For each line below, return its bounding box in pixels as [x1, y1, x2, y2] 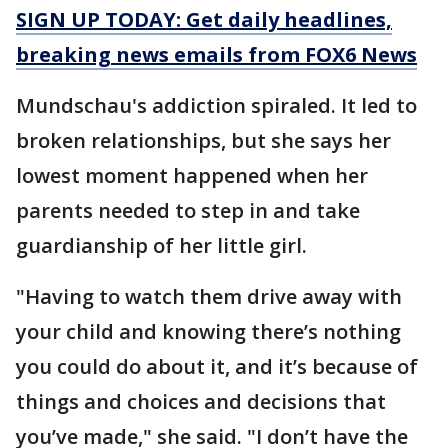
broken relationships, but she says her [16, 126, 391, 154]
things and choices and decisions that [16, 387, 386, 415]
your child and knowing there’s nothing [16, 317, 401, 345]
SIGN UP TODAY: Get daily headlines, [16, 5, 392, 33]
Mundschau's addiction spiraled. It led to [16, 91, 417, 119]
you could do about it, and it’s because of [16, 352, 418, 380]
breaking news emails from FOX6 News [16, 40, 417, 68]
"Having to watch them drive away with [16, 282, 402, 310]
